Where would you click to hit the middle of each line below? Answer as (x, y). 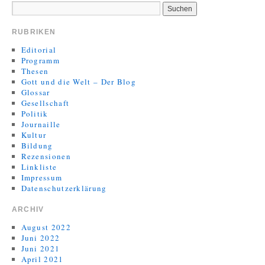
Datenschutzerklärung (64, 188)
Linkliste (39, 167)
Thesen (35, 71)
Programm (40, 60)
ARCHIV (28, 209)
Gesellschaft (45, 103)
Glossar (35, 92)
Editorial (39, 50)
